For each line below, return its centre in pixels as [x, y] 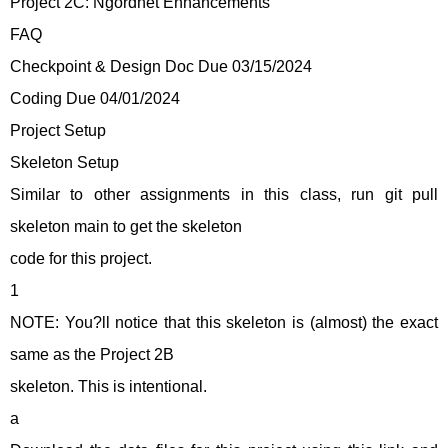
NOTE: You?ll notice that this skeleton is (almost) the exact [224, 322]
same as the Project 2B [92, 354]
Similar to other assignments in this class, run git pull [224, 194]
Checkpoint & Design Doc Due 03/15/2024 [161, 66]
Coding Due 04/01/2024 [95, 98]
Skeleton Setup [64, 162]
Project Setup [58, 130]
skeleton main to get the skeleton [126, 226]
